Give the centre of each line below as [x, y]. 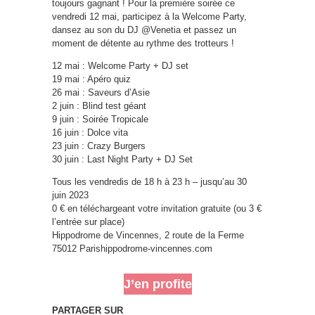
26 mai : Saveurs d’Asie [101, 92]
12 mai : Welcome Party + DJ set [120, 65]
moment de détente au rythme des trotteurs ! [143, 43]
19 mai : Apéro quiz [91, 79]
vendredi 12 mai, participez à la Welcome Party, [149, 16]
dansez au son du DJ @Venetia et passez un [144, 30]
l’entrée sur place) [88, 221]
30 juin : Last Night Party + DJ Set [122, 159]
